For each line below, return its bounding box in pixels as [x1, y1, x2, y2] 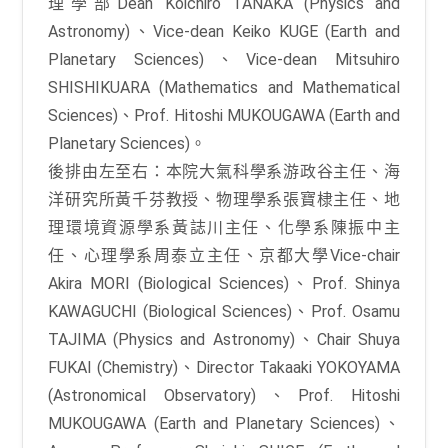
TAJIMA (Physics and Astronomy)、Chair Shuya [48, 329, 400, 349]
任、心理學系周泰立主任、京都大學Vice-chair [48, 245, 400, 265]
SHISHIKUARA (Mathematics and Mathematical [48, 77, 400, 97]
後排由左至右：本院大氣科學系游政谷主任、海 [48, 161, 400, 181]
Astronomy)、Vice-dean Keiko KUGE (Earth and [48, 21, 400, 41]
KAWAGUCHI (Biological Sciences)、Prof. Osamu [48, 301, 400, 321]
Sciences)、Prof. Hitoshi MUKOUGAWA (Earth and [48, 105, 400, 125]
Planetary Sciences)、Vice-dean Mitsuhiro [48, 49, 400, 69]
